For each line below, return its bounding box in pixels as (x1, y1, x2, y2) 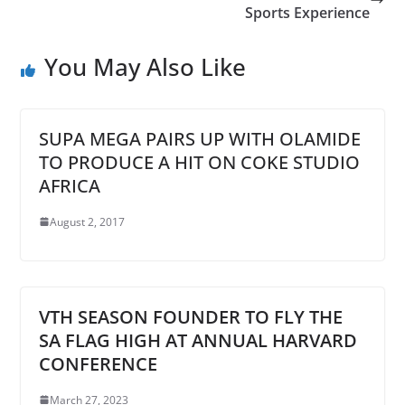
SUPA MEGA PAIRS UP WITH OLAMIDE (38, 126, 361, 151)
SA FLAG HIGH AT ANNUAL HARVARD (38, 327, 357, 353)
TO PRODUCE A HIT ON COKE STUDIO (38, 149, 360, 174)
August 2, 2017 (49, 213, 125, 230)
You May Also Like (43, 50, 246, 83)
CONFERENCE (38, 351, 157, 376)
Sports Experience (245, 2, 371, 23)
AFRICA (38, 173, 100, 198)
